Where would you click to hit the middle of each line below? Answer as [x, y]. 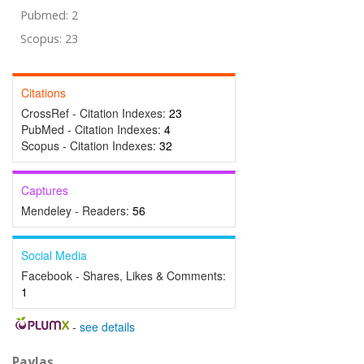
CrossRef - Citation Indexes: [95, 113]
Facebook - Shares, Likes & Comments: [123, 275]
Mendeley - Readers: [77, 210]
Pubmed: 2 [49, 15]
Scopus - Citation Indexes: [90, 145]
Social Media [54, 255]
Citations [43, 93]
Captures [45, 190]
